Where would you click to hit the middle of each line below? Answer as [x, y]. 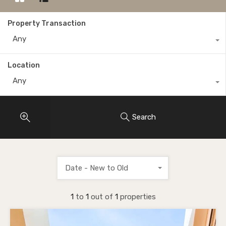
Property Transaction [47, 23]
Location [24, 65]
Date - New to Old [97, 168]
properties [138, 196]
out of [103, 196]
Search [144, 117]
